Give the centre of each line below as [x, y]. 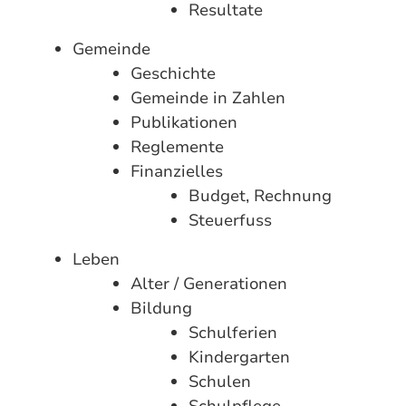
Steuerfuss [230, 220]
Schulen [220, 382]
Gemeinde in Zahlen [208, 98]
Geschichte [173, 73]
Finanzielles [177, 171]
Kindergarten [239, 357]
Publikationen [184, 122]
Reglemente [177, 147]
